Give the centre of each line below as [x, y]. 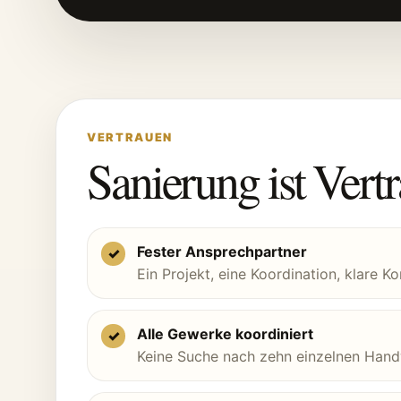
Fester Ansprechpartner [222, 252]
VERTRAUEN [130, 137]
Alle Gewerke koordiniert [225, 334]
